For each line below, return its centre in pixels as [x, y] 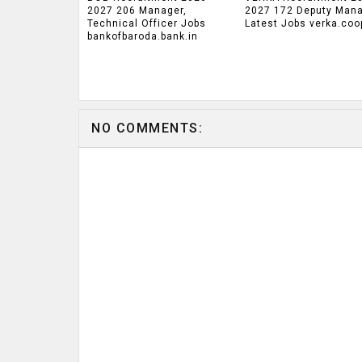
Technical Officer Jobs [147, 24]
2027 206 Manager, [137, 11]
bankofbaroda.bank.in [143, 37]
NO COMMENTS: [147, 128]
